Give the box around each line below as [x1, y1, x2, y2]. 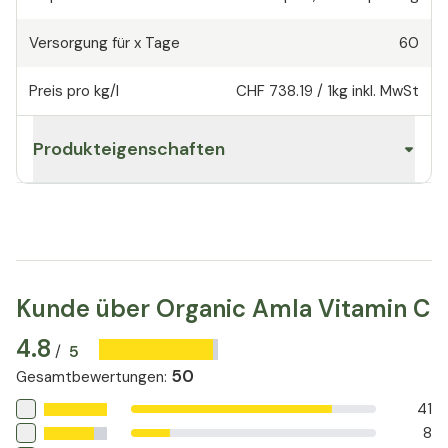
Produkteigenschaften [33, 137, 225, 162]
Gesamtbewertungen [16, 367, 164, 388]
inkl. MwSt [351, 81, 419, 102]
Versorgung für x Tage [29, 33, 180, 54]
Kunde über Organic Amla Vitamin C [16, 293, 430, 325]
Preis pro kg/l [29, 81, 119, 102]
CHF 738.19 [235, 81, 313, 102]
